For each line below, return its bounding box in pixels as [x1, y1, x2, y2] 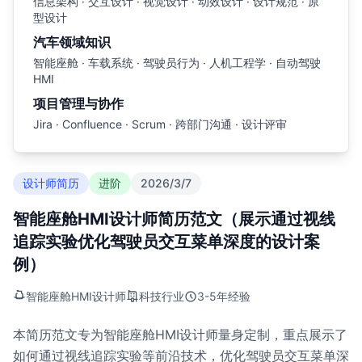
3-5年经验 [197, 289, 250, 303]
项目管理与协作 [33, 95, 124, 112]
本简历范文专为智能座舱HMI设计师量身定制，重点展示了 [13, 326, 347, 343]
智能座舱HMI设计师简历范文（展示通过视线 [13, 209, 335, 229]
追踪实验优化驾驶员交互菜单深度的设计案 [13, 232, 320, 251]
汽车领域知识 [33, 34, 111, 50]
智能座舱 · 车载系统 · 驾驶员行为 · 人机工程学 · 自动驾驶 [33, 56, 321, 69]
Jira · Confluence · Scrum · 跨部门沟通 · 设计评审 [33, 117, 287, 131]
